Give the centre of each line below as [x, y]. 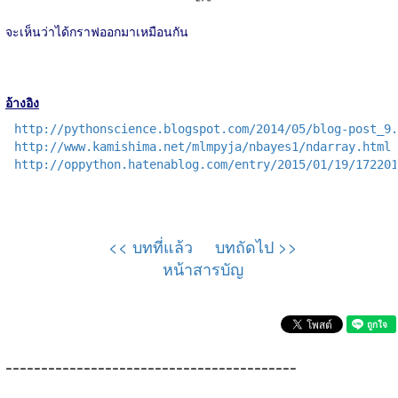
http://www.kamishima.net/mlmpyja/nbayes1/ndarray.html [203, 146]
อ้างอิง [22, 102]
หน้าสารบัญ [203, 268]
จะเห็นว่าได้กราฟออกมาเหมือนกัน [97, 31]
